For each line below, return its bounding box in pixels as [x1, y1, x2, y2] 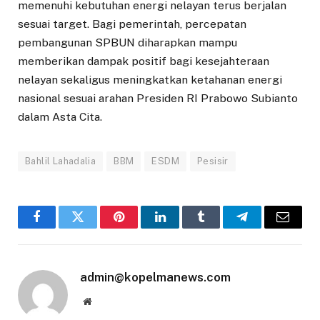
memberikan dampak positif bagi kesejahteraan [18, 54, 269, 68]
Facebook [36, 221, 86, 234]
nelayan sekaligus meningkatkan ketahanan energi [18, 72, 282, 86]
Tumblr [199, 221, 238, 234]
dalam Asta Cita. [18, 109, 102, 124]
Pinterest [118, 221, 164, 234]
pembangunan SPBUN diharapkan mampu [18, 35, 237, 49]
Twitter [76, 221, 114, 234]
